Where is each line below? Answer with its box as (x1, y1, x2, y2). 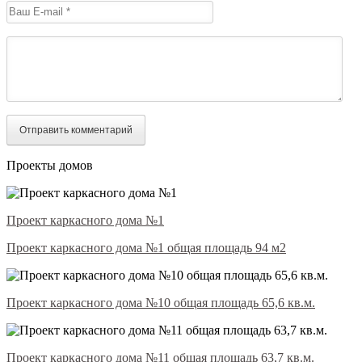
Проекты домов (6, 158, 93, 172)
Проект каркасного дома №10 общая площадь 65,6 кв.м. (6, 295, 315, 309)
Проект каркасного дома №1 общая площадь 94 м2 (6, 240, 286, 255)
